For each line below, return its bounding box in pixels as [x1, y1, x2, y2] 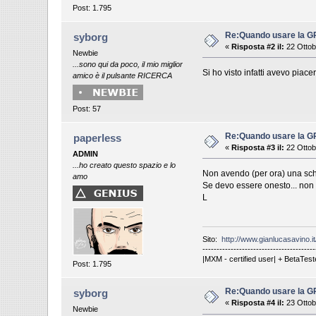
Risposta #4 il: [231, 298, 285, 308]
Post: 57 [73, 104, 102, 113]
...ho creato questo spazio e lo [73, 160, 176, 169]
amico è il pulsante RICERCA [73, 71, 173, 80]
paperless [73, 131, 121, 144]
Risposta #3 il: [231, 142, 285, 152]
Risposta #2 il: [231, 42, 285, 51]
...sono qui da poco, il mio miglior [73, 59, 183, 68]
